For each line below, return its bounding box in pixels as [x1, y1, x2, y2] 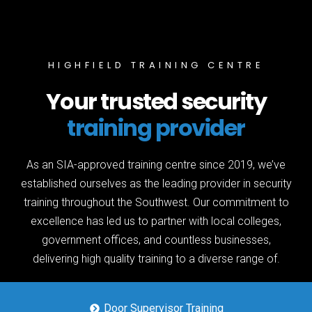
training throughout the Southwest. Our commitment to [23, 196, 289, 209]
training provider [67, 112, 245, 143]
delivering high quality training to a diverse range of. [32, 252, 280, 265]
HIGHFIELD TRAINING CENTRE [47, 58, 265, 72]
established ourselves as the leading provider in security [20, 177, 292, 190]
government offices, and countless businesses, [41, 233, 271, 247]
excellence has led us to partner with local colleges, [31, 214, 281, 228]
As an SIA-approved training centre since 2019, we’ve [26, 158, 286, 171]
